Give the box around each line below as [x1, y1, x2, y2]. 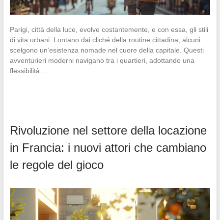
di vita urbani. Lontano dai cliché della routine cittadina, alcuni [9, 36, 200, 44]
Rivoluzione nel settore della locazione [9, 124, 207, 137]
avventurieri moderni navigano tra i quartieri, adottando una [9, 56, 194, 65]
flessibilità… [9, 67, 47, 75]
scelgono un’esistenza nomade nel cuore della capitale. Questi [9, 46, 204, 55]
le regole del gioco [9, 158, 104, 172]
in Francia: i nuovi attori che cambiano [9, 141, 206, 155]
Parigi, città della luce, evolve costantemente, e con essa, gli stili [9, 26, 208, 34]
